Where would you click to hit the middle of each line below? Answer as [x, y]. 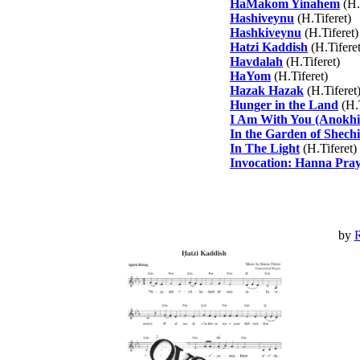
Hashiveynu [262, 18]
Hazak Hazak [267, 90]
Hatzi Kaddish [269, 47]
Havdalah [256, 61]
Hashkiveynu [266, 33]
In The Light [265, 148]
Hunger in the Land [284, 105]
